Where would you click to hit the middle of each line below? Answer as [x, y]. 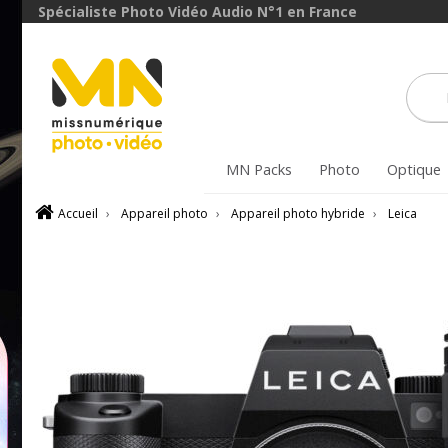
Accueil [78, 213]
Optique [413, 169]
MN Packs [258, 169]
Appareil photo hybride [298, 213]
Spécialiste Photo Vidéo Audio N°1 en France [197, 11]
